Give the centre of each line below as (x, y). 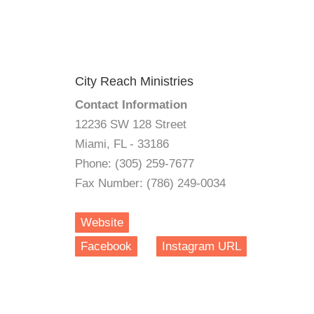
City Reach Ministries (134, 81)
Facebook (106, 246)
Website (102, 223)
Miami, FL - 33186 (122, 144)
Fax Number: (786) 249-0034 (150, 183)
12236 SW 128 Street (131, 124)
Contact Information (131, 105)
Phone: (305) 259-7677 (135, 164)
